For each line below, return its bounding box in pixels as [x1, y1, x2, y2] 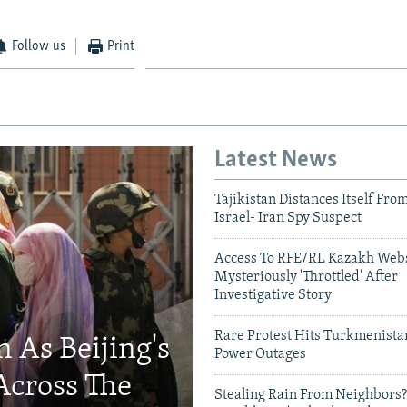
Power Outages [214, 347, 306, 362]
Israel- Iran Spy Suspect [214, 211, 362, 226]
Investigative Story [214, 288, 332, 303]
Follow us [12, 38, 66, 54]
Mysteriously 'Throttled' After [214, 270, 398, 285]
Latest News [214, 147, 337, 173]
